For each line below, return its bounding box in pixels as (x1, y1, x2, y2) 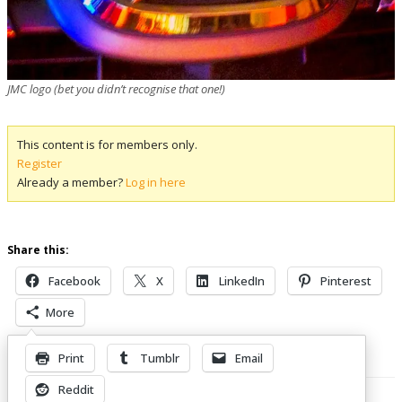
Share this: (7, 241, 69, 258)
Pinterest (320, 272, 371, 289)
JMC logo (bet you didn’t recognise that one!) (7, 80, 225, 97)
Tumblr (140, 349, 179, 366)
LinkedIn (219, 272, 265, 289)
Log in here (126, 173, 186, 190)
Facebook (48, 272, 100, 289)
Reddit (58, 380, 94, 398)
